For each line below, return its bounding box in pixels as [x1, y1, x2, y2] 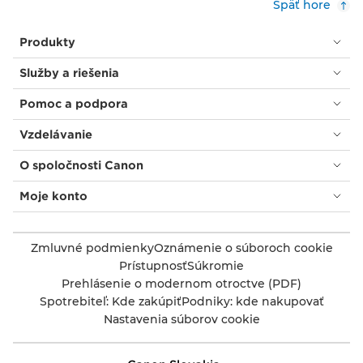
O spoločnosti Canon [19, 158, 143, 172]
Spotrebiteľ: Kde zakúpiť [39, 293, 181, 309]
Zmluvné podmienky [30, 240, 154, 255]
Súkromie [187, 258, 244, 273]
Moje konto [19, 189, 88, 203]
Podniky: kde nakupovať [181, 293, 324, 309]
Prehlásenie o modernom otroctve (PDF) [62, 275, 301, 291]
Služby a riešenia [19, 66, 119, 79]
